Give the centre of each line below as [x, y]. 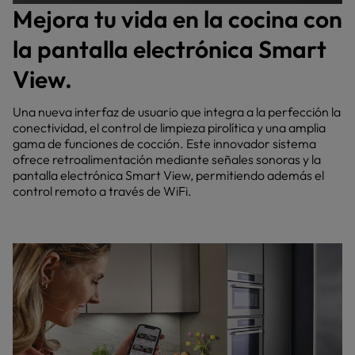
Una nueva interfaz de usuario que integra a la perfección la [177, 112]
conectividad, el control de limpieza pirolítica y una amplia [169, 128]
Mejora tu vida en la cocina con [177, 19]
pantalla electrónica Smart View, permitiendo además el [168, 175]
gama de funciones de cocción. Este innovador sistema [164, 143]
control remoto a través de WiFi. [102, 191]
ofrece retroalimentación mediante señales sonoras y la [167, 159]
